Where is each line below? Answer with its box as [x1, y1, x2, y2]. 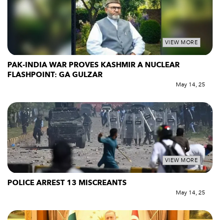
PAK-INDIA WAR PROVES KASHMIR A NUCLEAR [7, 59, 180, 70]
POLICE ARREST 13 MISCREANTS [7, 177, 131, 188]
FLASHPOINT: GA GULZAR [7, 69, 105, 80]
